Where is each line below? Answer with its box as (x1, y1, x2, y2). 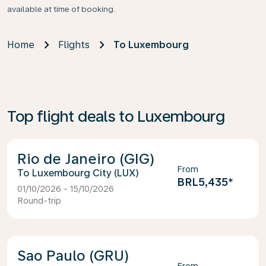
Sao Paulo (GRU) (17, 247, 129, 264)
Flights (58, 39, 90, 50)
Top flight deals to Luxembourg (7, 107, 225, 125)
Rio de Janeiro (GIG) (17, 150, 155, 167)
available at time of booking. (7, 4, 118, 14)
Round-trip (17, 196, 61, 205)
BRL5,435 (177, 176, 229, 188)
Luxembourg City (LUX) (32, 167, 139, 179)
